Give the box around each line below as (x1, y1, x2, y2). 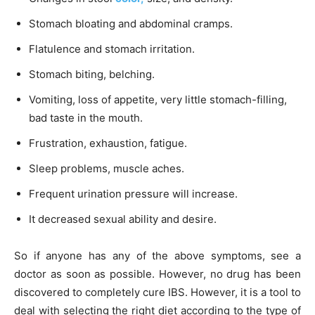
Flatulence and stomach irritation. (29, 41, 195, 56)
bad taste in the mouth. (29, 110, 143, 124)
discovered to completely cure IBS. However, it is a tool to (14, 285, 301, 299)
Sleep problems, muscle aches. (29, 161, 184, 175)
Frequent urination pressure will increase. (29, 186, 238, 200)
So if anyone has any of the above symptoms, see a (14, 248, 301, 262)
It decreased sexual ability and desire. (29, 212, 217, 226)
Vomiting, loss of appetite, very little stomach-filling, (29, 92, 287, 106)
